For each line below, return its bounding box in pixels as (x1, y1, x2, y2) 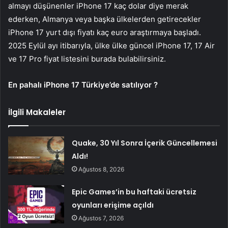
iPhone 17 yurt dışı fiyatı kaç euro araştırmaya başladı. (8, 27, 201, 38)
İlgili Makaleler (8, 107, 66, 118)
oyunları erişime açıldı (72, 200, 154, 211)
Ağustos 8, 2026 (78, 165, 125, 174)
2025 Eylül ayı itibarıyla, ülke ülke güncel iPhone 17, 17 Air (8, 41, 215, 51)
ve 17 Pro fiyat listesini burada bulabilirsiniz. (8, 54, 166, 64)
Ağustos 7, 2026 (78, 214, 124, 222)
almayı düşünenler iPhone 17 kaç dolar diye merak (8, 1, 188, 11)
